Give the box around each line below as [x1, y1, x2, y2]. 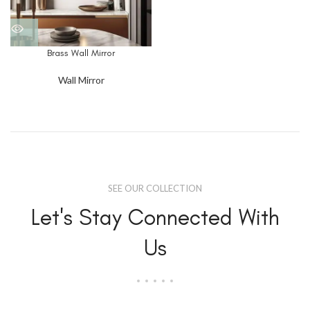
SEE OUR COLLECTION [108, 182, 202, 194]
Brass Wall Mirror [47, 47, 115, 59]
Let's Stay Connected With [30, 203, 280, 230]
